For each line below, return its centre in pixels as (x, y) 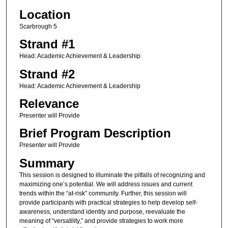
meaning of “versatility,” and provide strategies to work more (101, 221)
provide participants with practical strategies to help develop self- (108, 202)
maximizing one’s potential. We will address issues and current (106, 184)
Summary (47, 163)
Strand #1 (47, 44)
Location (45, 14)
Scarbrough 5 (38, 26)
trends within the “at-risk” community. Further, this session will (103, 193)
